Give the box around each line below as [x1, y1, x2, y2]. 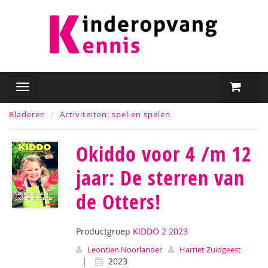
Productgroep [76, 226, 133, 237]
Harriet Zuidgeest [179, 244, 241, 255]
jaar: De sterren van [76, 164, 245, 191]
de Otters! [76, 188, 161, 215]
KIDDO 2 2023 [133, 226, 188, 237]
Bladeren [9, 109, 45, 120]
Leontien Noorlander [87, 244, 162, 255]
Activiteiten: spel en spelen [60, 109, 170, 120]
